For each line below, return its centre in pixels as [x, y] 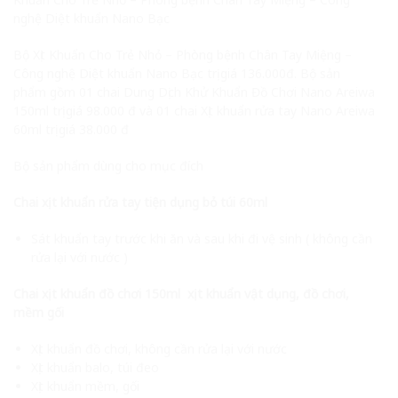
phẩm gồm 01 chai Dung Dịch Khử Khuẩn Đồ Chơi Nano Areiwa [194, 92]
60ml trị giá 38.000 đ [71, 129]
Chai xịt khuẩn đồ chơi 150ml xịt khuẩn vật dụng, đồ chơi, [181, 293]
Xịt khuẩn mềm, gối [85, 386]
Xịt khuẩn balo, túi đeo [95, 367]
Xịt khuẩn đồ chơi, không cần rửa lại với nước [159, 348]
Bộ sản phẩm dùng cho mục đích [108, 165]
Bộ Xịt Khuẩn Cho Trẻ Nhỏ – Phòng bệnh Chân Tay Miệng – [183, 54]
